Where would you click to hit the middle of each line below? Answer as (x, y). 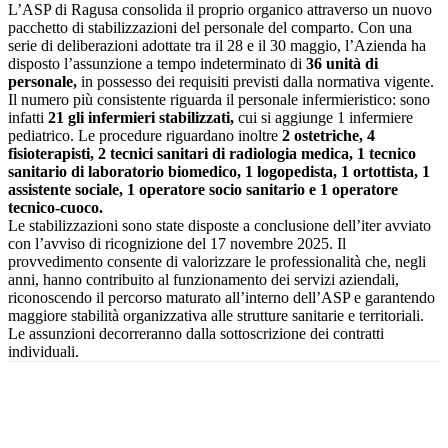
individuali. (43, 351)
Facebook (73, 431)
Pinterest (283, 431)
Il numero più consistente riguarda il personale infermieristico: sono (219, 99)
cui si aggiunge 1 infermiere (323, 117)
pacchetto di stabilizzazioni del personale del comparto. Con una (210, 27)
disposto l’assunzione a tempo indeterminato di (157, 63)
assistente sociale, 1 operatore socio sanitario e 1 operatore (203, 189)
